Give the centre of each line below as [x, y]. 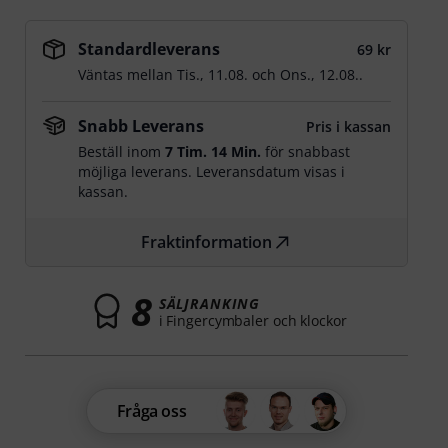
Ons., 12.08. [320, 74]
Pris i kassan [348, 126]
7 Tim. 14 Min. [213, 151]
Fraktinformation [207, 242]
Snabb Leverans [141, 126]
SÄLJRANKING [209, 303]
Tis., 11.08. [213, 74]
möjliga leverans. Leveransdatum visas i [212, 171]
